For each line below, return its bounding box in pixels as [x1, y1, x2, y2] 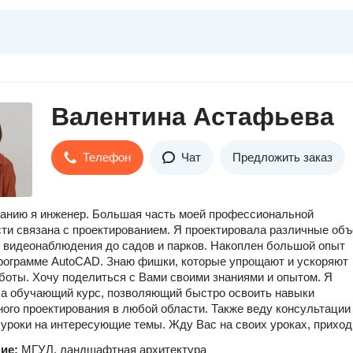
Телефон [83, 150, 131, 164]
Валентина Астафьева [51, 102, 334, 131]
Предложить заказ [232, 150, 333, 164]
